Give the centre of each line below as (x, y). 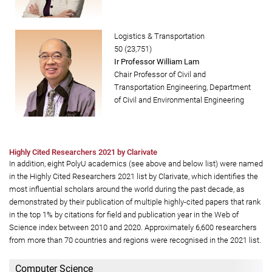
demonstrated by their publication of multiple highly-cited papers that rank (135, 202)
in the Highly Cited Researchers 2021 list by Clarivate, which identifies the (134, 177)
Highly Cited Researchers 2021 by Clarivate (83, 152)
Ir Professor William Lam (157, 62)
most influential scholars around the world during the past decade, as (127, 189)
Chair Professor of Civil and (160, 75)
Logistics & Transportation (159, 36)
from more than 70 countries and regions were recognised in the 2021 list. (135, 240)
